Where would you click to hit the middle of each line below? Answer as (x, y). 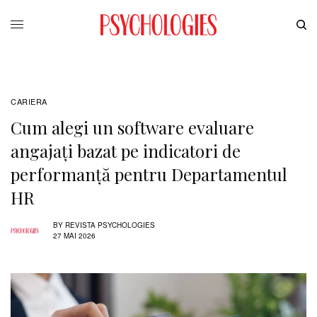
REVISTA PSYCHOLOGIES (110, 225)
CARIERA (29, 101)
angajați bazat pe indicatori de (126, 150)
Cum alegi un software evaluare (132, 127)
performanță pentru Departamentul (149, 174)
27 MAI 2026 (74, 236)
